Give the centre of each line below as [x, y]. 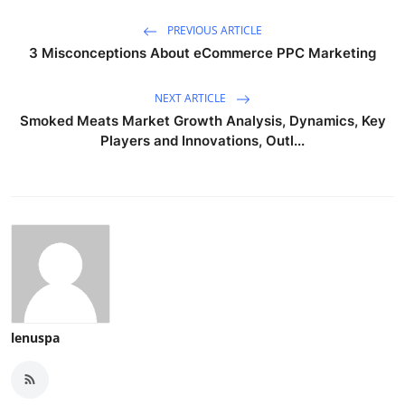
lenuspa [35, 337]
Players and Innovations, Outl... [202, 140]
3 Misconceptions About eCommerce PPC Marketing [202, 52]
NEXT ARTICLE [192, 98]
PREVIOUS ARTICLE [213, 30]
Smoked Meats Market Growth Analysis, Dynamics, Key [202, 120]
